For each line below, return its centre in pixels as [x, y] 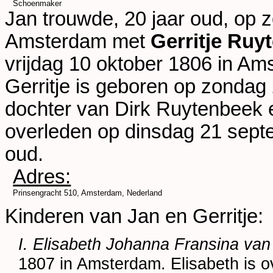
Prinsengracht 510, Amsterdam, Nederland [88, 193]
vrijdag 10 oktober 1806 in [121, 64]
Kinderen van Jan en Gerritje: [134, 217]
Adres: [42, 176]
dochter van [60, 109]
